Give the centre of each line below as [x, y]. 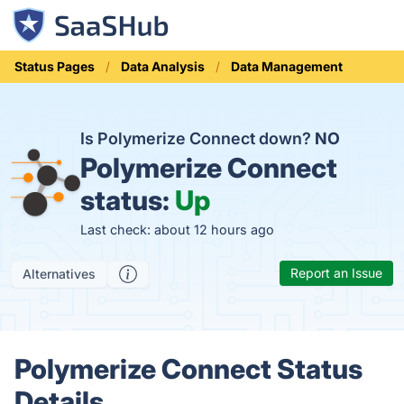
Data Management [287, 66]
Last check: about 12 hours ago [177, 230]
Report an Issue [336, 273]
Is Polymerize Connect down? [197, 138]
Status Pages [55, 66]
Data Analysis [163, 66]
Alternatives [59, 274]
